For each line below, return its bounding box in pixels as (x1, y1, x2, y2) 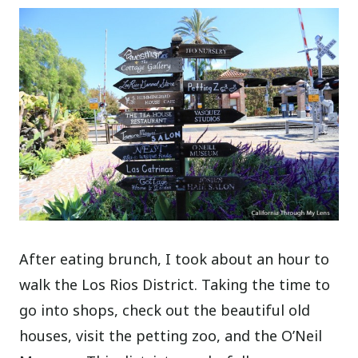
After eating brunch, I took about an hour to (19, 249, 330, 269)
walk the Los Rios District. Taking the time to (19, 275, 331, 295)
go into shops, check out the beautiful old (19, 300, 311, 320)
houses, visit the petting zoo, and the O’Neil (19, 326, 323, 346)
